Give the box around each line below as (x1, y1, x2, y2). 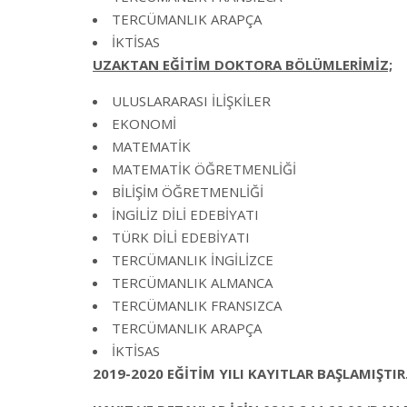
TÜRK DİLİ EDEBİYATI (112, 228, 250, 246)
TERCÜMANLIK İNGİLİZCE (112, 251, 273, 269)
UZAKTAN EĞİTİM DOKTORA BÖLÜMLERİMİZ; (93, 55, 392, 74)
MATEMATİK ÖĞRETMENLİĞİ (112, 160, 296, 178)
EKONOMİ (112, 114, 176, 133)
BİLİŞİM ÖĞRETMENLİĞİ (112, 183, 263, 201)
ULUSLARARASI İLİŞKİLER (112, 92, 271, 110)
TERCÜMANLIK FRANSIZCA (112, 296, 282, 314)
